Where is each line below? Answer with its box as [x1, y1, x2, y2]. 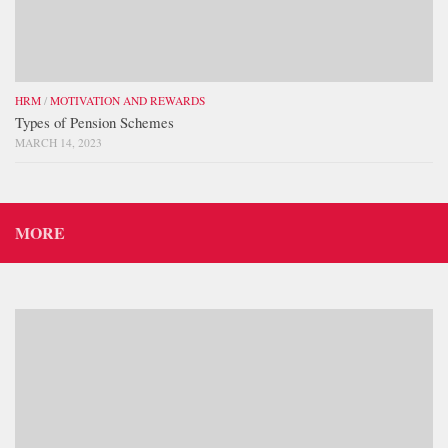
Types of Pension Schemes [15, 111, 174, 132]
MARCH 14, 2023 [15, 134, 102, 150]
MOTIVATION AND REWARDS [50, 92, 205, 108]
